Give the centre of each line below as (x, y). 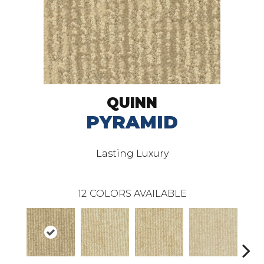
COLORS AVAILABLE (138, 194)
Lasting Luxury (132, 154)
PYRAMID (132, 122)
